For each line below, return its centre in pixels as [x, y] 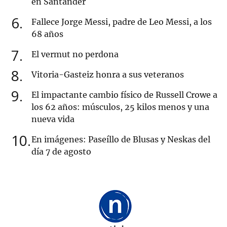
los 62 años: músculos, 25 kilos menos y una [120, 107]
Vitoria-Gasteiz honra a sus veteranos [108, 75]
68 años [47, 34]
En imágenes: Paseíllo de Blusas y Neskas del [121, 140]
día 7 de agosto [61, 152]
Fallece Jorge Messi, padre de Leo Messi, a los [122, 22]
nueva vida [53, 119]
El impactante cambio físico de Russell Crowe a [124, 95]
